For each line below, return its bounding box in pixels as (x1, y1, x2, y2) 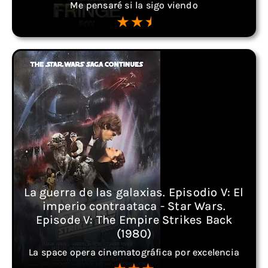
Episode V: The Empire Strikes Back (35, 213, 233, 227)
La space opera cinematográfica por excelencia (29, 246, 239, 258)
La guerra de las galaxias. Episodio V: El (24, 185, 244, 199)
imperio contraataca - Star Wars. (42, 199, 226, 213)
